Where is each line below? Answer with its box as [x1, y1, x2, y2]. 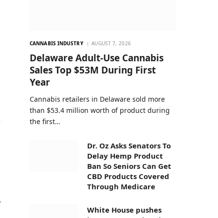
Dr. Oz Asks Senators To [87, 140, 171, 150]
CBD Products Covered [87, 171, 169, 181]
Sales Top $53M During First [30, 63, 156, 76]
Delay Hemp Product [87, 150, 163, 161]
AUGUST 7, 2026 [91, 39, 131, 47]
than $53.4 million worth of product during [30, 105, 170, 115]
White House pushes [87, 204, 162, 215]
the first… [30, 116, 60, 126]
